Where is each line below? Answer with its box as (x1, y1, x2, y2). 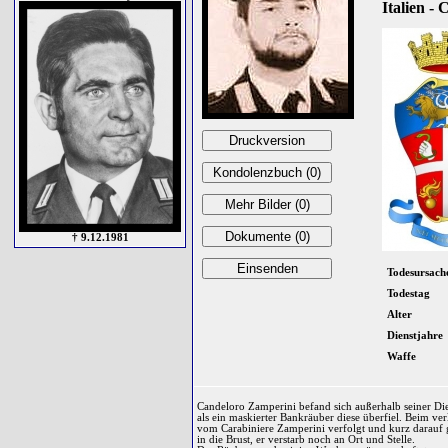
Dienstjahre (387, 330, 443, 341)
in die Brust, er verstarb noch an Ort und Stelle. (197, 434, 415, 445)
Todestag (387, 288, 430, 299)
